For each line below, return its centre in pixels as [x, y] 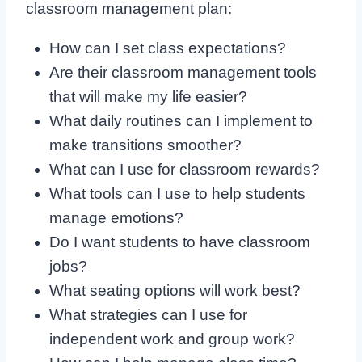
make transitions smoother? [145, 145]
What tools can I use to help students [177, 194]
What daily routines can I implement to [181, 121]
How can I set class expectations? [167, 48]
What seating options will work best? [175, 291]
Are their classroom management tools [183, 73]
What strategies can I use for [148, 315]
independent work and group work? [172, 339]
